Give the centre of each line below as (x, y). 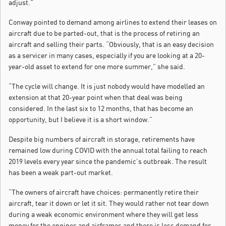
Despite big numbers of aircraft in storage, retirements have (102, 139)
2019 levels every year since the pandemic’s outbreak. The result (108, 161)
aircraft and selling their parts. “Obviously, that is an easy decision (111, 44)
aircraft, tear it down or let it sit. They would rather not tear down (109, 203)
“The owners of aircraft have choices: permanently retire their (104, 192)
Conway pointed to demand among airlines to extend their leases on (113, 22)
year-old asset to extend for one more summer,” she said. (97, 67)
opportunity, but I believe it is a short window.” (80, 120)
